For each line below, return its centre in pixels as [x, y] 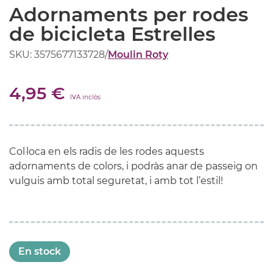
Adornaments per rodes [129, 14]
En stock [40, 251]
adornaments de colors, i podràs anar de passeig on [133, 166]
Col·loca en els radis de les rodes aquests [107, 151]
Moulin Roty [138, 54]
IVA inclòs [85, 97]
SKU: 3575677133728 [57, 54]
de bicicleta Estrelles [112, 34]
